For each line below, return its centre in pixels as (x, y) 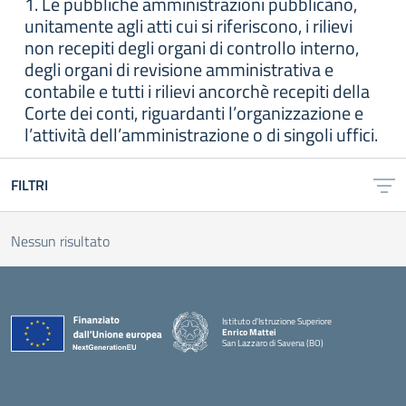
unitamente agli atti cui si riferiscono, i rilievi (188, 26)
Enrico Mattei (249, 332)
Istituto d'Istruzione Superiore (277, 321)
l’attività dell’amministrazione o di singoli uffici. (201, 135)
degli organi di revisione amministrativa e (179, 69)
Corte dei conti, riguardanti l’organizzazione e (194, 113)
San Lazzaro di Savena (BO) (273, 343)
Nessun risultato (60, 241)
